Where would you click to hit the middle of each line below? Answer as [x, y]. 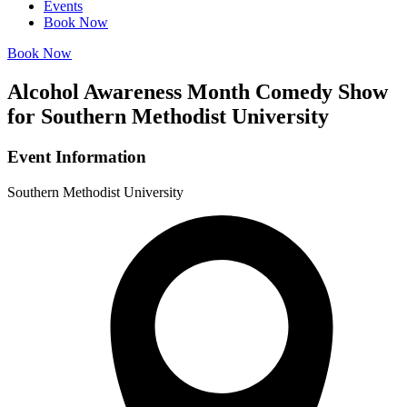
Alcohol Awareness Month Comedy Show [198, 91]
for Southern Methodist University [168, 116]
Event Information [77, 156]
